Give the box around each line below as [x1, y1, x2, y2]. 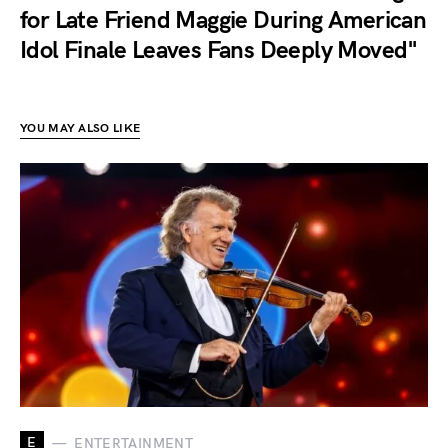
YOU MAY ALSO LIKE [20, 121, 141, 137]
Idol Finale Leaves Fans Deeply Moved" [20, 36, 418, 66]
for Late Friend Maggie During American [20, 6, 427, 36]
